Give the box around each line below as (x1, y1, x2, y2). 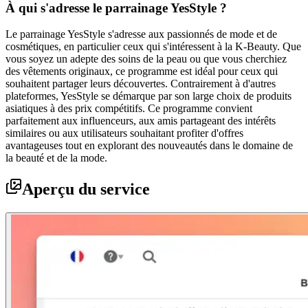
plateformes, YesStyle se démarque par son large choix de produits (5, 90, 291, 102)
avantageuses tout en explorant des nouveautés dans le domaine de (5, 140, 293, 152)
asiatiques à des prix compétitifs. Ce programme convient (5, 102, 252, 115)
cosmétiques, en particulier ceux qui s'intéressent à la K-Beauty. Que (5, 41, 301, 53)
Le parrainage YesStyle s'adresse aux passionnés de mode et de (5, 28, 277, 41)
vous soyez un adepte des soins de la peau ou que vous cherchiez (5, 53, 287, 65)
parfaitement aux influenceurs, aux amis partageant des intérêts (5, 115, 276, 127)
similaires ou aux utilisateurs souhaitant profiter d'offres (5, 127, 243, 140)
